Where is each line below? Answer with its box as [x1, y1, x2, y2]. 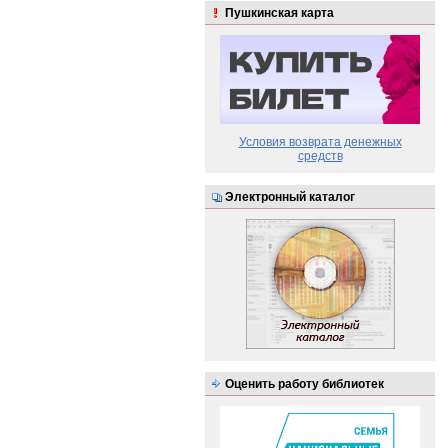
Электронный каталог [225, 189, 355, 203]
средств [297, 149, 343, 164]
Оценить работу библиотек [225, 377, 384, 391]
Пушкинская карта [225, 6, 334, 20]
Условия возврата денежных [238, 135, 402, 150]
